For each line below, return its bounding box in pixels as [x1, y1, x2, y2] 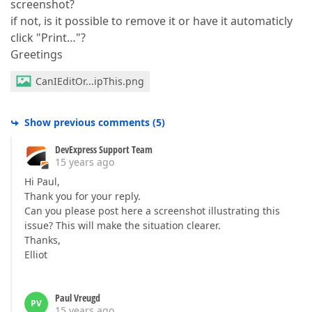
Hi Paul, [24, 175, 60, 188]
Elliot [24, 248, 47, 261]
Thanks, [24, 233, 61, 247]
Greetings [10, 47, 63, 62]
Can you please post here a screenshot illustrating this [24, 204, 280, 217]
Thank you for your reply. [24, 189, 141, 203]
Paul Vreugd [55, 291, 100, 304]
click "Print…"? [10, 30, 86, 45]
